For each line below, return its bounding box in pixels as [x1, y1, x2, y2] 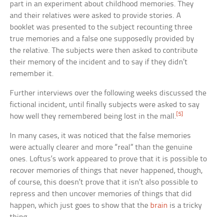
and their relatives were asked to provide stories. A [10, 12, 182, 20]
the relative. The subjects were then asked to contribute [10, 46, 198, 55]
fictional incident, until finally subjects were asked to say [10, 101, 200, 109]
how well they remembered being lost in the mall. [10, 112, 177, 121]
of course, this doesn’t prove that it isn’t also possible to [10, 178, 198, 187]
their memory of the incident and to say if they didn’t [10, 58, 188, 67]
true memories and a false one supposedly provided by [10, 35, 195, 44]
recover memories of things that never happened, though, [10, 167, 203, 175]
